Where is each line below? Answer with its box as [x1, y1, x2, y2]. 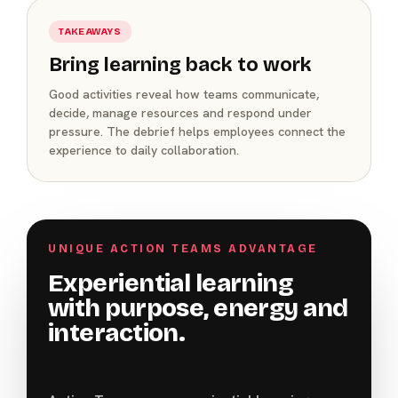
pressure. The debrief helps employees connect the [49, 123, 346, 139]
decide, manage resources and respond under [49, 104, 312, 121]
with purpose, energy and [48, 292, 348, 323]
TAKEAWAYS [59, 25, 122, 37]
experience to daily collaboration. [49, 141, 239, 158]
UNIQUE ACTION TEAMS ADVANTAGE [48, 241, 318, 255]
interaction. [48, 317, 186, 348]
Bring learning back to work [49, 52, 312, 76]
